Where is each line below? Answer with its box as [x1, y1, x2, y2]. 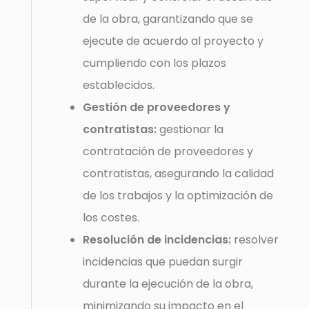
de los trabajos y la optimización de [83, 187, 274, 203]
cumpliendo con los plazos [83, 54, 227, 71]
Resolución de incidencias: [83, 231, 232, 248]
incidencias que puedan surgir [83, 253, 243, 270]
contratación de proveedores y [83, 143, 254, 159]
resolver [231, 231, 279, 248]
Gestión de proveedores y [83, 99, 231, 115]
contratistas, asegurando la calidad [83, 165, 275, 181]
